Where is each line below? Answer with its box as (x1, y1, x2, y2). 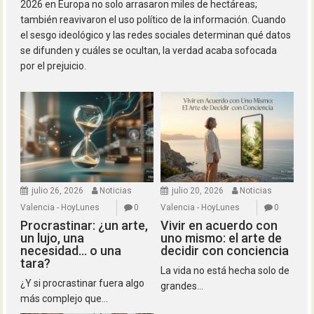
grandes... (161, 280, 203, 292)
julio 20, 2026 (172, 186, 224, 196)
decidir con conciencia (161, 243, 289, 259)
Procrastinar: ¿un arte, (20, 218, 149, 233)
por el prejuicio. (20, 60, 87, 72)
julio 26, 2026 (32, 186, 84, 196)
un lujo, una (20, 231, 85, 246)
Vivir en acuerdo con (161, 218, 278, 233)
